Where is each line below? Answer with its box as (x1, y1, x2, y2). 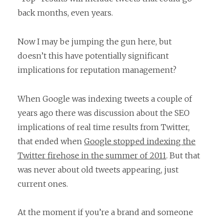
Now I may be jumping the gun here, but (18, 37, 172, 47)
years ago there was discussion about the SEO (18, 108, 190, 118)
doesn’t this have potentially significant (18, 51, 169, 61)
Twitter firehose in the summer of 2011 (18, 150, 166, 160)
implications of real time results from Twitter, (18, 122, 190, 132)
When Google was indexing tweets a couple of (18, 93, 192, 104)
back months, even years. (18, 8, 113, 18)
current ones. (18, 178, 68, 189)
